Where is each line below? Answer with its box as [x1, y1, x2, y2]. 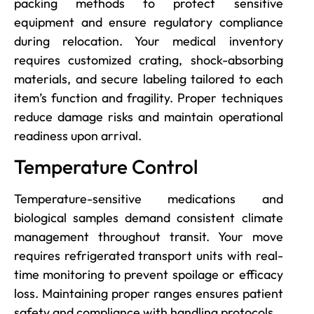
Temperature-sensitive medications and [14, 191, 283, 207]
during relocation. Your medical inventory [14, 32, 283, 49]
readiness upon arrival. [14, 127, 142, 144]
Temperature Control [14, 154, 198, 179]
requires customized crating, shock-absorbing [14, 51, 283, 68]
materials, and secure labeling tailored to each [14, 70, 283, 87]
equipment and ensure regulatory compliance [14, 13, 283, 30]
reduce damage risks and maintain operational [14, 108, 283, 125]
